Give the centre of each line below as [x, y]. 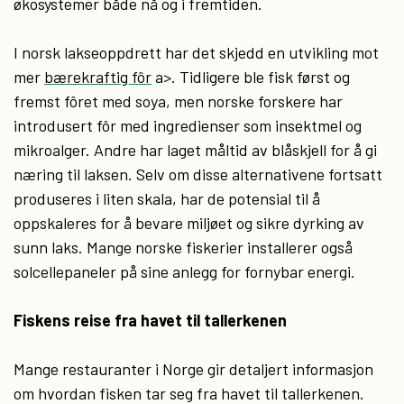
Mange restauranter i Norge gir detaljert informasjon [193, 369]
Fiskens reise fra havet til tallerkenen [150, 320]
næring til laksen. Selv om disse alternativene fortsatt [198, 174]
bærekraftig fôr [98, 77]
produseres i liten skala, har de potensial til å [167, 198]
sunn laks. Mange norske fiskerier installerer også [183, 247]
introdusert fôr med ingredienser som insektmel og [188, 125]
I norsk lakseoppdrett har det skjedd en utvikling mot [196, 52]
